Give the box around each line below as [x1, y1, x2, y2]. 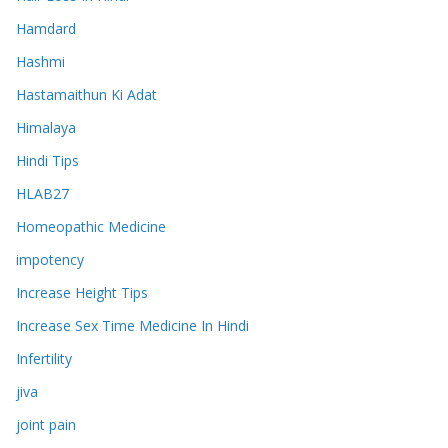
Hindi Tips [16, 151, 79, 171]
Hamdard [16, 19, 76, 39]
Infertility [16, 349, 72, 369]
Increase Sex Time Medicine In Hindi [16, 316, 249, 336]
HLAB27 [16, 184, 69, 204]
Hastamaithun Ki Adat [16, 85, 157, 105]
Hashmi [16, 52, 65, 72]
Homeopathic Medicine [16, 217, 166, 237]
